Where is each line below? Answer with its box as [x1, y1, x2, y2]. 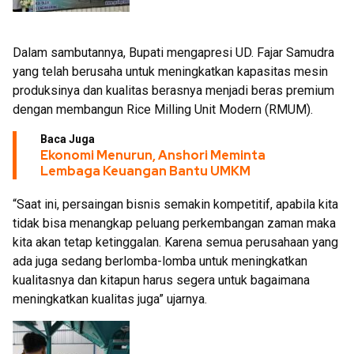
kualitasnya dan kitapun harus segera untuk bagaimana [13, 272, 310, 288]
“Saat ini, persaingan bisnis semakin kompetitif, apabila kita [13, 196, 338, 212]
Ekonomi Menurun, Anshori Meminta [40, 146, 265, 164]
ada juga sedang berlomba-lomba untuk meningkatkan [13, 253, 307, 269]
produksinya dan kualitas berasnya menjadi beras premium [13, 82, 334, 98]
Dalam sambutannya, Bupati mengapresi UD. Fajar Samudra [13, 44, 334, 60]
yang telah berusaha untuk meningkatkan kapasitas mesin [13, 63, 328, 79]
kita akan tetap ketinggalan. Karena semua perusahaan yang [13, 234, 338, 250]
